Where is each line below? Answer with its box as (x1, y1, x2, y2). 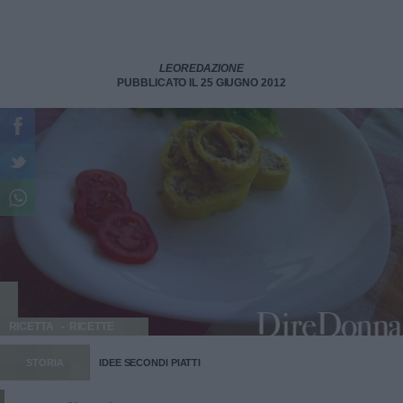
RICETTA (8, 319, 54, 333)
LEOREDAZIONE (159, 62, 244, 75)
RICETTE (68, 319, 114, 333)
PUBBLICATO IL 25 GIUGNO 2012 (117, 76, 286, 89)
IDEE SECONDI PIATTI (99, 356, 201, 368)
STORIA (26, 356, 64, 368)
